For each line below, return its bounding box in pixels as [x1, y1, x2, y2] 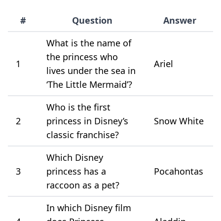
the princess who [46, 50, 118, 63]
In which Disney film [46, 201, 131, 214]
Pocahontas [154, 165, 203, 177]
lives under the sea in [46, 64, 136, 76]
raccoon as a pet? [46, 179, 119, 191]
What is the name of [46, 37, 131, 49]
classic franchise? [46, 128, 119, 141]
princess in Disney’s [46, 114, 128, 127]
